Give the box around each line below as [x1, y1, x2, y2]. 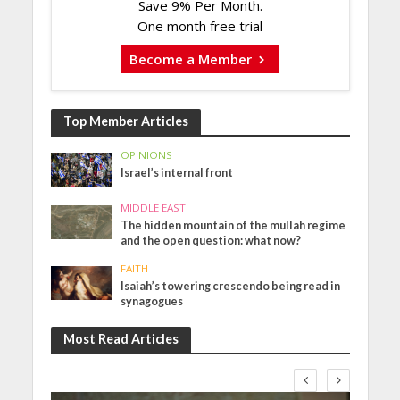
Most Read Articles [62, 330, 179, 346]
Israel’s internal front [121, 166, 234, 180]
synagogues [121, 294, 184, 308]
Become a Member [129, 49, 253, 68]
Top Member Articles [62, 113, 188, 129]
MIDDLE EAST [121, 200, 187, 214]
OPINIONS [121, 148, 173, 162]
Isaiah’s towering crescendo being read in [121, 279, 341, 293]
